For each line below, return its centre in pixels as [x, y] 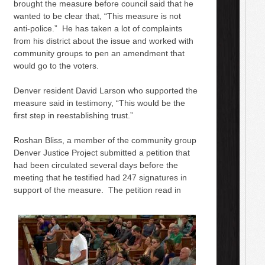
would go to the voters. [56, 65]
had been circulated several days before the [96, 165]
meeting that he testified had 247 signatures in [100, 177]
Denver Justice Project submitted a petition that [101, 152]
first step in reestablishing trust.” [73, 115]
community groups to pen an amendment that [99, 53]
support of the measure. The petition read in [97, 190]
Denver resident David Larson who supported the [105, 90]
